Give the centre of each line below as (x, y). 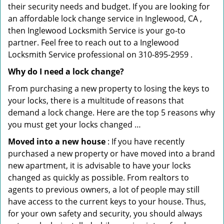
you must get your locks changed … (74, 124)
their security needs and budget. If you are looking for (109, 6)
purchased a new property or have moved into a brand (111, 153)
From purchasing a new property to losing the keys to (109, 88)
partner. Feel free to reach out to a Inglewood (93, 42)
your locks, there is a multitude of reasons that (96, 100)
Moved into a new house (57, 141)
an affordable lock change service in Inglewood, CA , (105, 18)
